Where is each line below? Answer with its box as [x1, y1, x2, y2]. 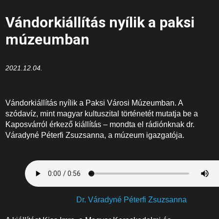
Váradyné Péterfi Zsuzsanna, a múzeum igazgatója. [5, 131, 185, 139]
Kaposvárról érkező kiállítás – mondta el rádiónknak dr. [5, 120, 195, 129]
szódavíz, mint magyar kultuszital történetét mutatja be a [5, 109, 198, 118]
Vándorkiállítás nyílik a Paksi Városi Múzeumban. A [5, 99, 183, 107]
